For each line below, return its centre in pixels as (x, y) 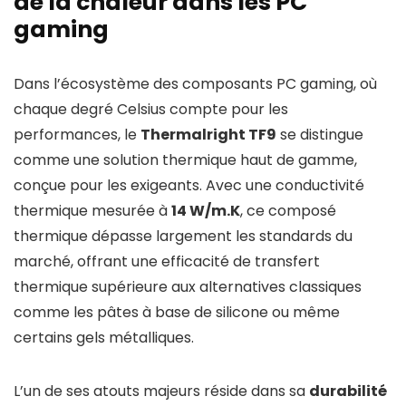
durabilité (348, 391)
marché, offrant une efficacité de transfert (167, 262)
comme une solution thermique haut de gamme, (185, 160)
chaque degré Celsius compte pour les (151, 110)
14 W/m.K (206, 211)
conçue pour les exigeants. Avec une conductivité (189, 186)
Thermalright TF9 (208, 135)
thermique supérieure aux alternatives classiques (188, 287)
